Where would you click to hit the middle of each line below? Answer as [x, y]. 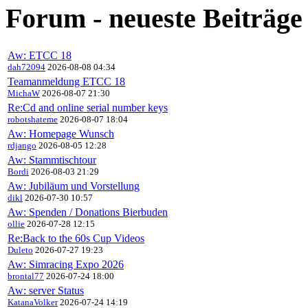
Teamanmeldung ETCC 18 [66, 81]
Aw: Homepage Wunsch [61, 133]
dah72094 [26, 67]
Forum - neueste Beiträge [154, 19]
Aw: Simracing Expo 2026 [66, 264]
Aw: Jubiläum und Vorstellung [74, 186]
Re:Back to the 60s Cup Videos [76, 238]
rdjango [22, 145]
